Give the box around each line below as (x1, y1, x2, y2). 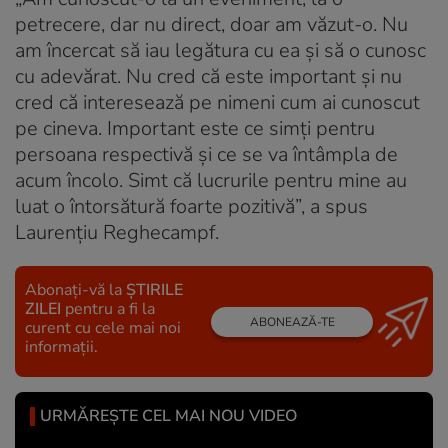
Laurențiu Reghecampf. (15, 219, 219, 247)
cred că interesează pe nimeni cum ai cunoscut (15, 89, 420, 117)
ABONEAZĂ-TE (249, 313, 335, 330)
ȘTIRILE (126, 279, 183, 302)
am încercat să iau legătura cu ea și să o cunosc (15, 37, 426, 65)
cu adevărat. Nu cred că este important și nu (15, 63, 402, 91)
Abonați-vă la (25, 279, 126, 302)
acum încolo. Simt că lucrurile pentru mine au (15, 167, 407, 195)
